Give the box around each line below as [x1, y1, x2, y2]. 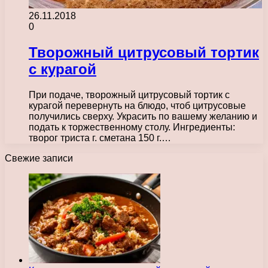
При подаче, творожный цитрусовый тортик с [29, 89, 230, 100]
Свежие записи [5, 153, 73, 163]
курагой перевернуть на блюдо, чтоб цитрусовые [29, 100, 246, 111]
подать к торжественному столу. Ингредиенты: [29, 121, 235, 132]
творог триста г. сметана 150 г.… [29, 132, 171, 143]
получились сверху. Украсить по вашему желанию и [29, 111, 257, 121]
